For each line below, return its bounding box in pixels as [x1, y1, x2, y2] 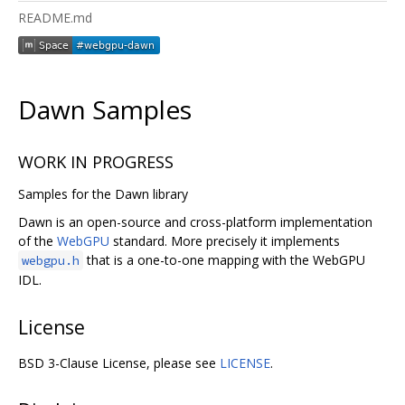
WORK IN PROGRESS [18, 151, 174, 174]
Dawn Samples [18, 91, 192, 127]
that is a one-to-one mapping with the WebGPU [83, 251, 365, 269]
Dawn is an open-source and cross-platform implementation [18, 213, 372, 231]
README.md [18, 9, 92, 26]
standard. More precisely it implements [109, 232, 340, 250]
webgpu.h [22, 252, 80, 269]
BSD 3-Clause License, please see [18, 354, 220, 372]
